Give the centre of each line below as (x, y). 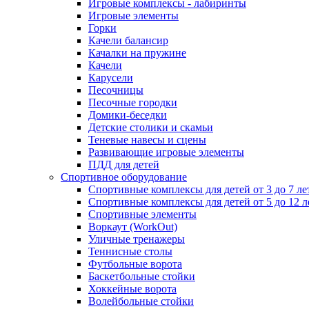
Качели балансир (128, 41)
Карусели (111, 78)
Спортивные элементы (142, 215)
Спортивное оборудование (124, 177)
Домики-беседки (128, 115)
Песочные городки (133, 103)
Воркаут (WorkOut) (133, 227)
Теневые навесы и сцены (147, 140)
